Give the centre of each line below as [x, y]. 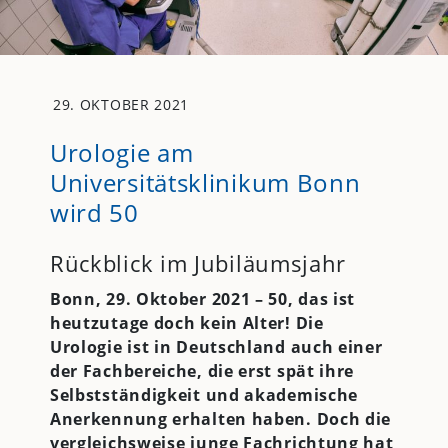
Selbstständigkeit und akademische [204, 394]
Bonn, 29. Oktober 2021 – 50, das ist [202, 298]
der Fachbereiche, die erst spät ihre [202, 370]
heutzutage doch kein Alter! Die [186, 322]
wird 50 [94, 212]
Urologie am [121, 152]
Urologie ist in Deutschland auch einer [216, 346]
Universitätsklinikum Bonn [205, 182]
